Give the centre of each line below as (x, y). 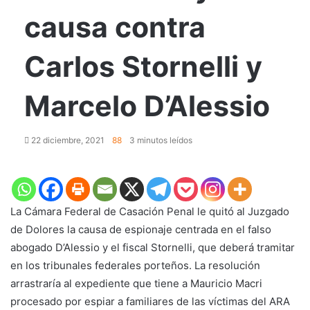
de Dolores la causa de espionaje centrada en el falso (141, 229)
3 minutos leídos (160, 140)
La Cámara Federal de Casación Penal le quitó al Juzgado (150, 211)
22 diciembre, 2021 (68, 140)
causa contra (115, 27)
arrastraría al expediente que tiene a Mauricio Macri (136, 283)
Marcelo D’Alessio (147, 106)
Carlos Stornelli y (143, 66)
